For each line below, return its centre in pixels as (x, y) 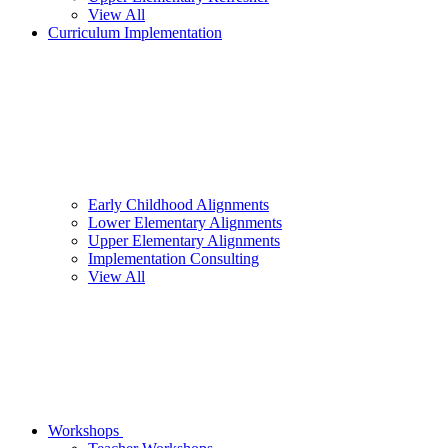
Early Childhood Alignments (178, 205)
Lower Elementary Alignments (185, 223)
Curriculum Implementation (135, 33)
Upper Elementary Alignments (184, 241)
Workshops (85, 431)
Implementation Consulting (173, 259)
